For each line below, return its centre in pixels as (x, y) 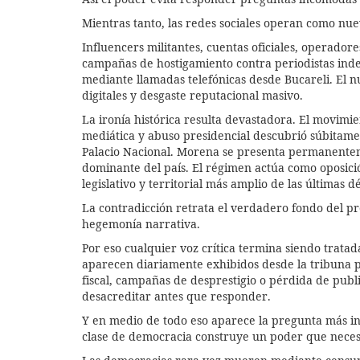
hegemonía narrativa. (141, 223)
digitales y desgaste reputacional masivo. (192, 95)
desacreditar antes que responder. (176, 296)
